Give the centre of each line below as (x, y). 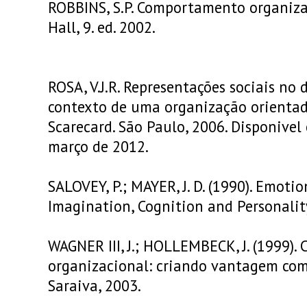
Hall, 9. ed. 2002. (102, 27)
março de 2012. (100, 146)
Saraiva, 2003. (96, 285)
